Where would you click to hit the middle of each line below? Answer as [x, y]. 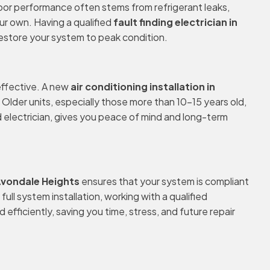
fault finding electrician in [175, 22]
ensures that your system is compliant [164, 181]
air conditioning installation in [143, 86]
